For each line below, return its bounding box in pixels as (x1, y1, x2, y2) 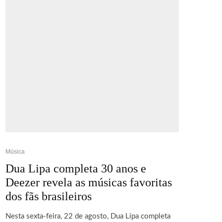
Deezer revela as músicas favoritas (5, 175, 172, 189)
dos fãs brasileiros (5, 189, 92, 203)
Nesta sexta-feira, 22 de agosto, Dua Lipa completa (5, 212, 170, 220)
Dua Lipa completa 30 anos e (5, 162, 146, 175)
